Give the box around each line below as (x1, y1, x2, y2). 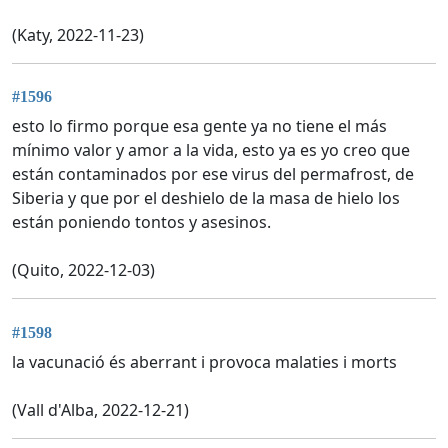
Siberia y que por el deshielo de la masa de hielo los (12, 187, 400, 210)
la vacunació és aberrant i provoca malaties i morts (12, 350, 397, 373)
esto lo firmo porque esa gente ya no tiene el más (12, 115, 387, 138)
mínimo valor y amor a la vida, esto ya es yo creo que (12, 139, 410, 162)
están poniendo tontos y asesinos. (12, 211, 271, 234)
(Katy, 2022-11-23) (12, 24, 144, 47)
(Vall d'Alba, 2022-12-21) (12, 398, 189, 421)
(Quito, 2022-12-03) (12, 259, 155, 282)
